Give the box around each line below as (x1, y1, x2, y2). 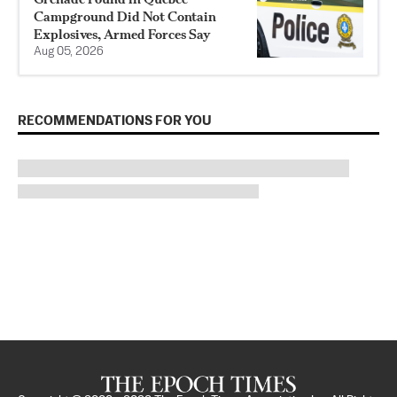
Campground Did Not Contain (34, 7, 216, 25)
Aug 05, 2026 (34, 45, 104, 58)
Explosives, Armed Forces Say (34, 25, 211, 43)
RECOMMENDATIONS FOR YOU (18, 113, 212, 128)
